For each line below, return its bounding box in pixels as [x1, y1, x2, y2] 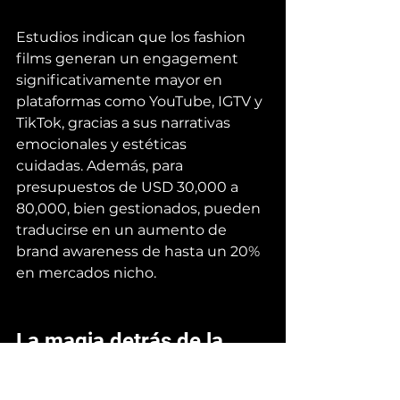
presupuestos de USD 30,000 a [16, 178, 242, 196]
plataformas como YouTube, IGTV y [16, 92, 266, 110]
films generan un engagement [16, 49, 242, 67]
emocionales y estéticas [16, 135, 190, 153]
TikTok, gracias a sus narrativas [16, 113, 234, 131]
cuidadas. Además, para [16, 156, 187, 174]
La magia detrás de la [16, 328, 229, 354]
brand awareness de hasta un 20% [16, 242, 263, 260]
